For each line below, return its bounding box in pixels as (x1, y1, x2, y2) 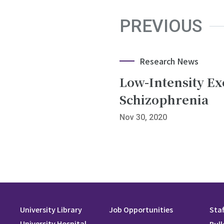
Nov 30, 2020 (119, 112, 167, 122)
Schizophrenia (119, 90, 208, 108)
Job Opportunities (109, 204, 173, 215)
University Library (20, 204, 82, 215)
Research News (139, 54, 198, 67)
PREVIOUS (119, 15, 202, 36)
